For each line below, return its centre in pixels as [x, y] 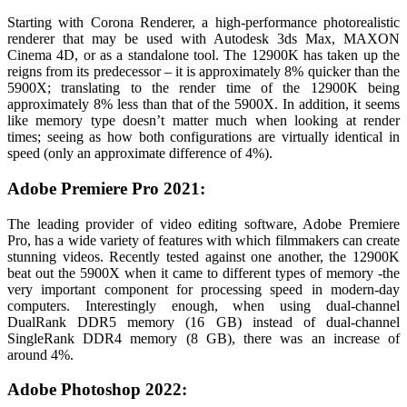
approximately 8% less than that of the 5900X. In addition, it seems [203, 104]
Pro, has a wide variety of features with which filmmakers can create [203, 240]
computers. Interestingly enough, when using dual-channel [203, 305]
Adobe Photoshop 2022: [97, 390]
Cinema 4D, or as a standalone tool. [116, 55]
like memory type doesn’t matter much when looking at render [203, 121]
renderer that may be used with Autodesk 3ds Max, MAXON [203, 39]
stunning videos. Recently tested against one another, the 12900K [203, 256]
